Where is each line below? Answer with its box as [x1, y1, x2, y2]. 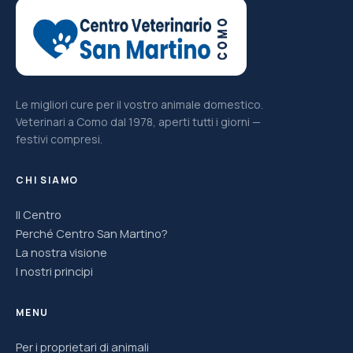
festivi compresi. [16, 131, 102, 147]
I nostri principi [16, 263, 93, 279]
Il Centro [16, 206, 61, 222]
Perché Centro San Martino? [16, 225, 168, 241]
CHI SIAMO [16, 173, 80, 187]
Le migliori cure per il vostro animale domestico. [16, 96, 263, 112]
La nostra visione [16, 244, 107, 260]
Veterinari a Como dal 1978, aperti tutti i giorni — [16, 113, 261, 129]
